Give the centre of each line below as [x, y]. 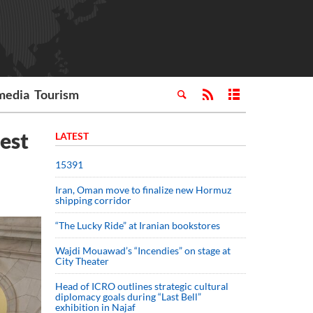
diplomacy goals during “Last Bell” [128, 297]
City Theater [82, 261]
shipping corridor [93, 200]
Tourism [57, 94]
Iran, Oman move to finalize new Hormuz [143, 190]
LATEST [72, 136]
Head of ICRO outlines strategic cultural [142, 286]
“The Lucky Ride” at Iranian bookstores [138, 225]
